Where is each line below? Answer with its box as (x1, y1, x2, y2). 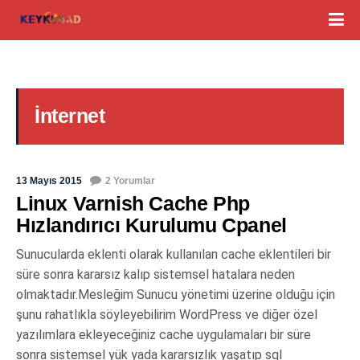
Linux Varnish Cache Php (16, 192, 250, 215)
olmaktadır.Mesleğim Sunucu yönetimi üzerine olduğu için (16, 287, 335, 302)
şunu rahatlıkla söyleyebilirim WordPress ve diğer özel (16, 307, 317, 322)
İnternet (35, 104, 104, 127)
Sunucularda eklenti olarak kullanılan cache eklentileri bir (16, 247, 331, 262)
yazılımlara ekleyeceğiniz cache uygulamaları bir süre (16, 327, 311, 342)
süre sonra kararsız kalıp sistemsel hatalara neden (16, 267, 295, 282)
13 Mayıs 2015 (16, 175, 82, 186)
